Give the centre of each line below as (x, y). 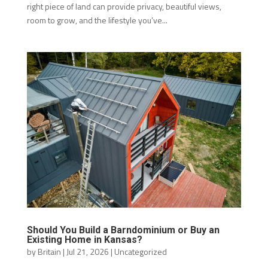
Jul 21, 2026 (87, 252)
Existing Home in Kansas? (84, 240)
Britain (49, 252)
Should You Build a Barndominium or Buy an (123, 230)
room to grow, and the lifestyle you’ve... (97, 20)
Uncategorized (140, 252)
